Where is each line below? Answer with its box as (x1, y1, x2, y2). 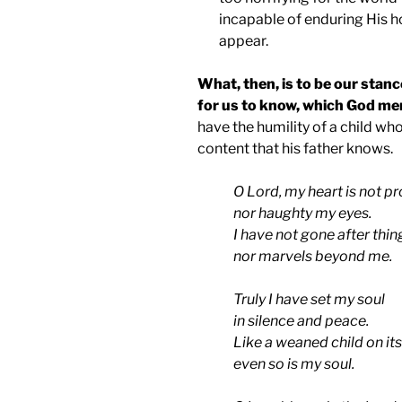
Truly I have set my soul (233, 291, 385, 309)
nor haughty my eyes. (233, 205, 371, 223)
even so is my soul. (233, 355, 354, 373)
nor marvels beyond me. (233, 248, 392, 266)
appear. (219, 32, 268, 50)
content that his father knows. (197, 140, 393, 158)
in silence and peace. (233, 312, 369, 330)
